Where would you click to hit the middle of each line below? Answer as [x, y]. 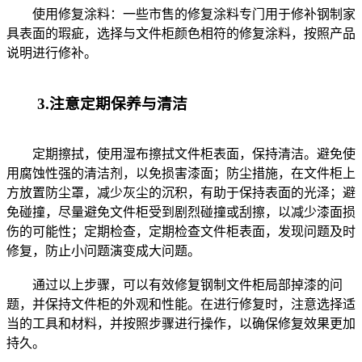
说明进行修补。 [52, 53]
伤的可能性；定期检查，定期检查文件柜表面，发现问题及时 [181, 231]
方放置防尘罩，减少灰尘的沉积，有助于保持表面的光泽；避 [181, 192]
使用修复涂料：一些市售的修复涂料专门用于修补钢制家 [181, 15]
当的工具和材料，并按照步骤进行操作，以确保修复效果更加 [181, 323]
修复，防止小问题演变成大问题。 [103, 250]
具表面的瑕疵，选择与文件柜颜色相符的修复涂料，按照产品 [181, 34]
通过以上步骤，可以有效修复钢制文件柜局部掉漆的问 [175, 284]
